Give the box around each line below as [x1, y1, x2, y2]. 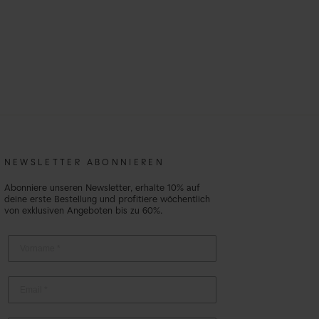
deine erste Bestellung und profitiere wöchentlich [4, 196, 210, 205]
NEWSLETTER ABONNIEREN [4, 159, 165, 168]
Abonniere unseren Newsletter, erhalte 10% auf [4, 184, 200, 194]
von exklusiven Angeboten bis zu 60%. [4, 207, 162, 216]
